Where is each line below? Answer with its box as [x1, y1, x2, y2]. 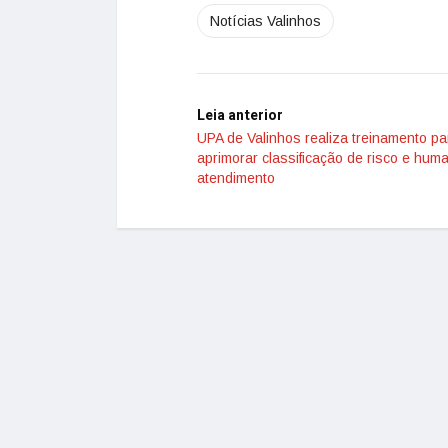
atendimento [197, 170, 275, 186]
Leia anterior [197, 105, 283, 126]
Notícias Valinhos [210, 13, 321, 29]
